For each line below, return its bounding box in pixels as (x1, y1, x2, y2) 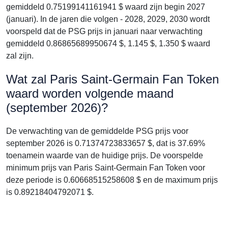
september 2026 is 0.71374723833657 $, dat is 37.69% (6, 139, 205, 148)
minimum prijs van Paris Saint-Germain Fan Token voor (6, 163, 205, 172)
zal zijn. (6, 51, 34, 60)
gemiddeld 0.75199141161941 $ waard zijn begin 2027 (6, 3, 205, 11)
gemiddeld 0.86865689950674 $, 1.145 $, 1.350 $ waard (6, 39, 210, 48)
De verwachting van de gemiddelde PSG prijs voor (6, 127, 188, 135)
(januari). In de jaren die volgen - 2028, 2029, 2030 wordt (6, 15, 210, 23)
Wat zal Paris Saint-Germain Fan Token (6, 72, 219, 86)
